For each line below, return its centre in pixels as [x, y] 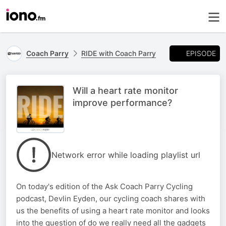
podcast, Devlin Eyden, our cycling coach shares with [111, 199]
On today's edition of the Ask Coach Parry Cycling [104, 186]
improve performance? [122, 103]
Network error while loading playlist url [126, 155]
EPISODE [201, 53]
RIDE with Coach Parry [119, 53]
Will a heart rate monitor [125, 91]
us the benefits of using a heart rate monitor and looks [113, 211]
